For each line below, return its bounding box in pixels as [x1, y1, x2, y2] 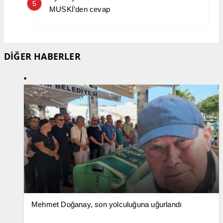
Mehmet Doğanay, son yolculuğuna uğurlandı [31, 200, 182, 209]
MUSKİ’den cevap [49, 5, 110, 14]
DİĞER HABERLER [4, 50, 81, 63]
